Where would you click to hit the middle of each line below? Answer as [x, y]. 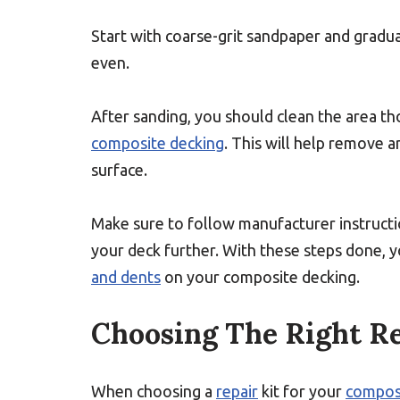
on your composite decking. [260, 277]
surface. [119, 170]
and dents [126, 277]
